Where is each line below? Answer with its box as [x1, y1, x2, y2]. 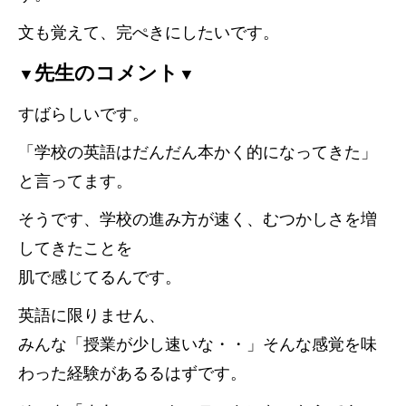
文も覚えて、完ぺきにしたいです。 [18, 24, 279, 42]
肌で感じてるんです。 [18, 268, 181, 286]
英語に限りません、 [18, 306, 165, 324]
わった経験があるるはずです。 [18, 364, 246, 382]
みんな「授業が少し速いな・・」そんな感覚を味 [18, 335, 377, 353]
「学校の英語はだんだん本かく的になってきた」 [18, 143, 377, 161]
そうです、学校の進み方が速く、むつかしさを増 [18, 210, 377, 228]
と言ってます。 [18, 172, 132, 190]
